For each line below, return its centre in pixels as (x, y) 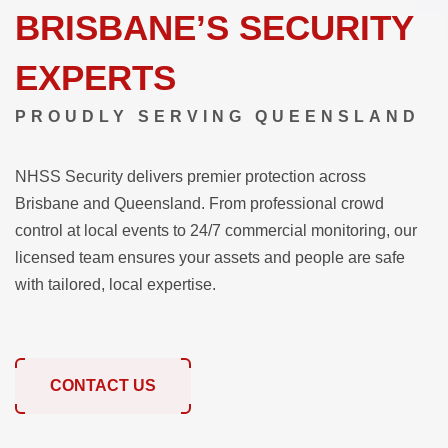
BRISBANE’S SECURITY (214, 27)
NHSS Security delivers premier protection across (190, 176)
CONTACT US (103, 385)
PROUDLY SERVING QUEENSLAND (217, 116)
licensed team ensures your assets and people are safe (210, 257)
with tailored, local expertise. (115, 284)
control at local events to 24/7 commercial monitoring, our (216, 230)
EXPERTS (95, 77)
